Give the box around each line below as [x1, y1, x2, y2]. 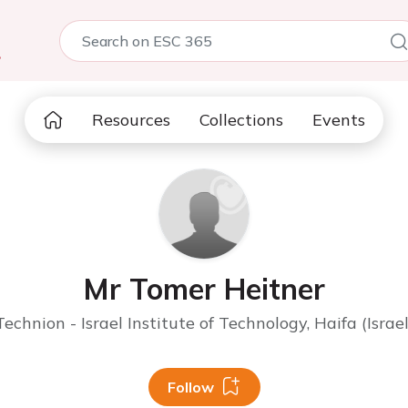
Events [312, 109, 365, 130]
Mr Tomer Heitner [83, 270, 325, 307]
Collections [199, 109, 283, 130]
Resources [92, 109, 170, 130]
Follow [167, 378, 214, 396]
